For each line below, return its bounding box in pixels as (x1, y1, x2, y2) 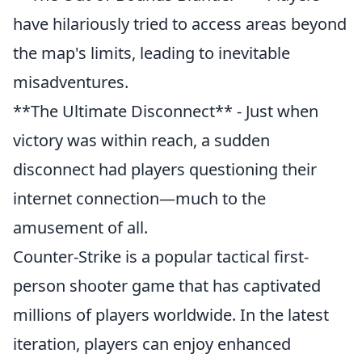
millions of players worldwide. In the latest (13, 304, 329, 326)
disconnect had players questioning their (13, 158, 317, 180)
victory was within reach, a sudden (13, 129, 270, 151)
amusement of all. (13, 217, 148, 238)
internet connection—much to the (13, 187, 266, 209)
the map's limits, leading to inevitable (13, 42, 290, 64)
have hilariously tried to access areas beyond (13, 13, 347, 35)
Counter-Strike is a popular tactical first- (13, 246, 309, 267)
